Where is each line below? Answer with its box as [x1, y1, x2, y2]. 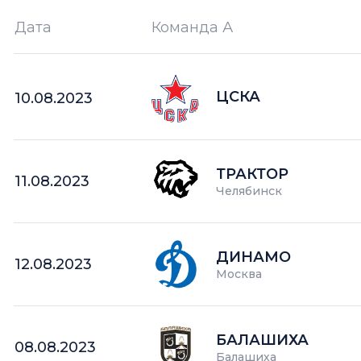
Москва [216, 266, 263, 281]
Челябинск [216, 183, 283, 198]
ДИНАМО [216, 247, 292, 266]
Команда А [151, 19, 234, 36]
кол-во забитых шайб [127, 35, 287, 52]
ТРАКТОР [216, 164, 289, 183]
